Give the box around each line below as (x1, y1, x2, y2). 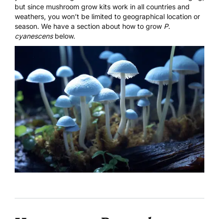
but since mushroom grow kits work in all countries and (15, 2, 190, 11)
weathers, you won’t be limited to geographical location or (15, 12, 200, 21)
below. (53, 32, 75, 41)
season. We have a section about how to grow (15, 22, 164, 31)
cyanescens (15, 32, 53, 41)
